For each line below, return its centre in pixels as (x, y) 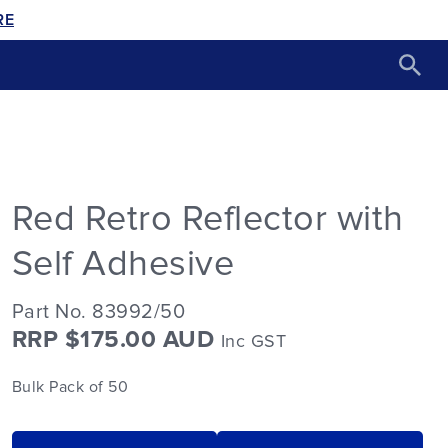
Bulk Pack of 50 (70, 387)
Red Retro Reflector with (207, 219)
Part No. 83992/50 (98, 312)
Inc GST (253, 342)
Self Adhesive (123, 264)
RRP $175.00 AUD (116, 340)
